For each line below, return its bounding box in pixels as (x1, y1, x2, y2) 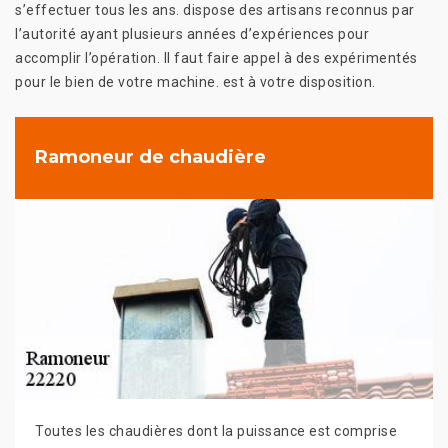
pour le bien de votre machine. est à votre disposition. (15, 73, 376, 90)
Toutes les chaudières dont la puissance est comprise (35, 422, 397, 439)
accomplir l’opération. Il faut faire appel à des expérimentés (15, 49, 418, 66)
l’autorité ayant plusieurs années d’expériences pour (15, 25, 369, 42)
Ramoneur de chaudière (35, 146, 266, 169)
